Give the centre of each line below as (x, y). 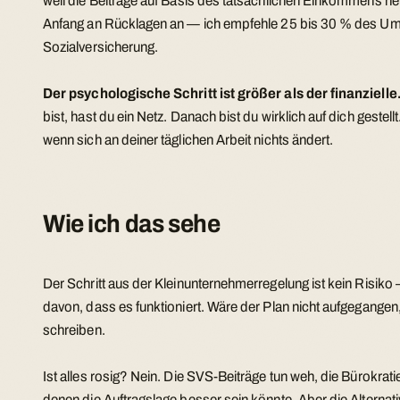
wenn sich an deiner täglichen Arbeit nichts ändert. (188, 139)
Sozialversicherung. (101, 47)
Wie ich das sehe (132, 223)
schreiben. (74, 329)
